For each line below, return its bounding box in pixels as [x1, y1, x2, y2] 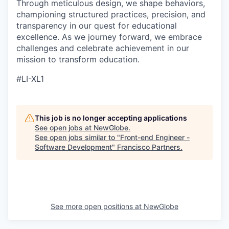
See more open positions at [51, 202, 144, 211]
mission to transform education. [16, 54, 140, 65]
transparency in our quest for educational [16, 20, 177, 31]
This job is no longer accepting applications [35, 113, 187, 123]
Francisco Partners [117, 143, 180, 152]
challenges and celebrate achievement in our [16, 43, 189, 54]
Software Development [35, 143, 112, 152]
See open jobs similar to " [35, 133, 120, 142]
